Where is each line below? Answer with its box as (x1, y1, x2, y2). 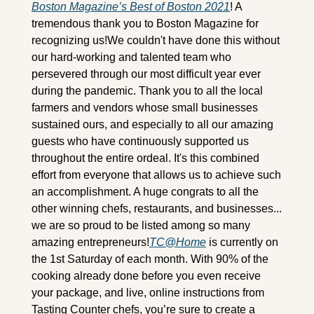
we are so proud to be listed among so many (32, 219, 250, 232)
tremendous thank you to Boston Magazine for (32, 18, 259, 30)
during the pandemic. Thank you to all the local (32, 85, 263, 97)
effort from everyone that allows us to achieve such (32, 169, 281, 182)
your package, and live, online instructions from (32, 287, 264, 299)
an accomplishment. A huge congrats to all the (32, 186, 259, 198)
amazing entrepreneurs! (32, 236, 149, 249)
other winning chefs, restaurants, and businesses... (32, 203, 282, 215)
